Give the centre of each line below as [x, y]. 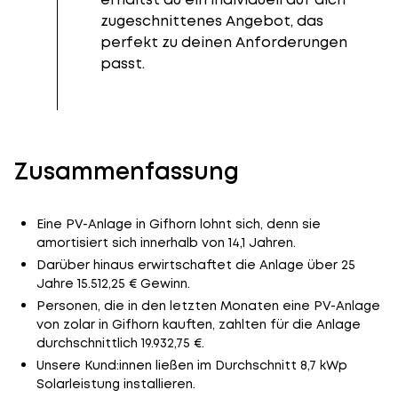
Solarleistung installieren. [115, 384]
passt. [123, 64]
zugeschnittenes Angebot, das [212, 21]
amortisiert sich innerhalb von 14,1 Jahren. [166, 243]
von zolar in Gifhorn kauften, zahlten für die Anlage [198, 324]
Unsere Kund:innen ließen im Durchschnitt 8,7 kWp [191, 365]
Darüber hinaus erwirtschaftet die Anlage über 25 [195, 265]
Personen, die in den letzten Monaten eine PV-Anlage [208, 306]
